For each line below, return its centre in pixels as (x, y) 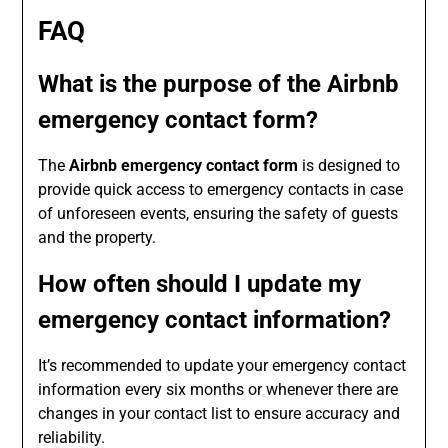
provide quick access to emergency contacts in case (221, 190)
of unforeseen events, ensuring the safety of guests (218, 214)
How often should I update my (200, 284)
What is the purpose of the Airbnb (219, 84)
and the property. (97, 238)
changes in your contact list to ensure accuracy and (219, 414)
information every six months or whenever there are (218, 390)
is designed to (349, 166)
